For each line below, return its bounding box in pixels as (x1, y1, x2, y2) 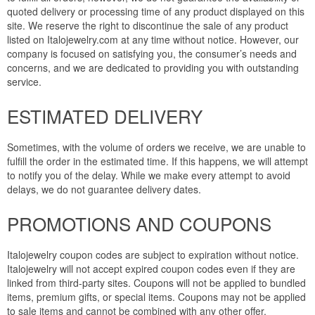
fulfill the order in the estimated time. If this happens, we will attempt (7, 154, 308, 169)
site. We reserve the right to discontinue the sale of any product (7, 18, 288, 33)
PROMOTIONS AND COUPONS (7, 210, 271, 237)
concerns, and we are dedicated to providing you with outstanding (7, 60, 299, 75)
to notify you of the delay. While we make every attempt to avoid (7, 168, 290, 183)
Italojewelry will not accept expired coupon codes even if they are (7, 262, 295, 276)
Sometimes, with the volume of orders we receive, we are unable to (7, 140, 306, 155)
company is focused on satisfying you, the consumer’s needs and (7, 46, 297, 61)
